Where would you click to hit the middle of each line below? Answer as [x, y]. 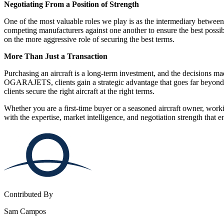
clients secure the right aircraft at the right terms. [79, 91]
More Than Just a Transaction [56, 56]
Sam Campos [25, 211]
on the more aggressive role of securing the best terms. [89, 39]
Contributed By [28, 194]
